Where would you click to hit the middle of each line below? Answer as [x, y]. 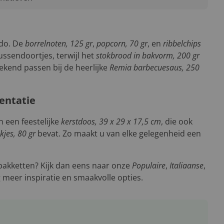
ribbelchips [182, 43]
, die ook [177, 121]
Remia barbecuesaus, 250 [154, 67]
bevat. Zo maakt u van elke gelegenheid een [118, 133]
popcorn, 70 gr [122, 43]
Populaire [149, 165]
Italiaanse [186, 165]
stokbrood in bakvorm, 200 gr [148, 55]
